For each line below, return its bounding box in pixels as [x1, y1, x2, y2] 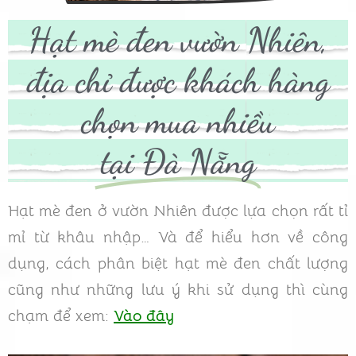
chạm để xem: [8, 305, 114, 326]
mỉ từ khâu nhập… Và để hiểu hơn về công [8, 226, 348, 247]
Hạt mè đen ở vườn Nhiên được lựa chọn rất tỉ [8, 200, 348, 221]
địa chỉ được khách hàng [26, 59, 330, 101]
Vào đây [114, 305, 174, 326]
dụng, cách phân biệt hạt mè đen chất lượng [8, 253, 348, 273]
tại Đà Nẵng [100, 140, 256, 182]
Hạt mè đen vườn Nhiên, [28, 18, 328, 60]
